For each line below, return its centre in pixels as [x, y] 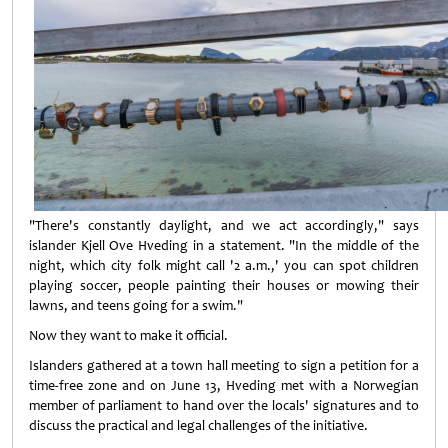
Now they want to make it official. [128, 335]
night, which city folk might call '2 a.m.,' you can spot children [224, 265]
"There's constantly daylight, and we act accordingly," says [224, 225]
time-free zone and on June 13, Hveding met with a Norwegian [224, 385]
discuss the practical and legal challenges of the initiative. [198, 425]
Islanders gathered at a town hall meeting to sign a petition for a [224, 365]
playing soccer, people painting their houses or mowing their [224, 285]
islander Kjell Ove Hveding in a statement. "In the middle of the [224, 245]
